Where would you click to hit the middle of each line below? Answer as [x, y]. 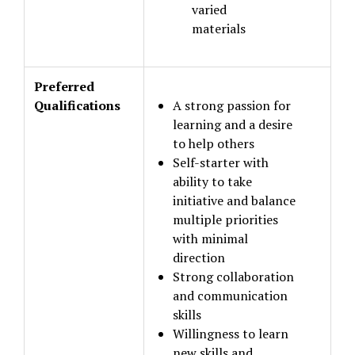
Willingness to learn [231, 334]
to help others [214, 143]
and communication [230, 296]
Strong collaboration [233, 277]
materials [219, 29]
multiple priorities [225, 219]
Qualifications [77, 105]
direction [199, 258]
